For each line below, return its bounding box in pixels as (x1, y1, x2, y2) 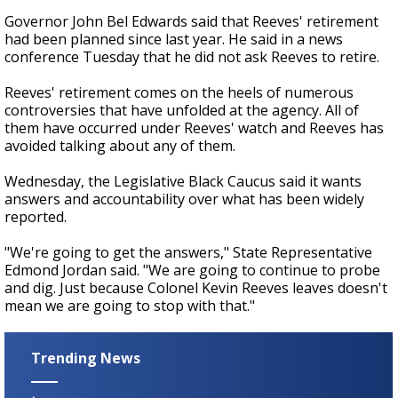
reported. (4, 207, 67, 227)
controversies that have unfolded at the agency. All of (4, 100, 359, 121)
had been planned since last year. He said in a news (4, 29, 343, 50)
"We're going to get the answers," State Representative (4, 243, 372, 263)
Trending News (31, 348, 140, 369)
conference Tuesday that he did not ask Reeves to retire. (4, 47, 379, 68)
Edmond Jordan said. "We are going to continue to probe (4, 260, 380, 281)
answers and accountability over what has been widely (4, 189, 364, 210)
